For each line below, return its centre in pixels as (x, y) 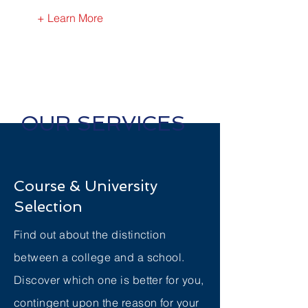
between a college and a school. (99, 257)
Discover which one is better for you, (109, 280)
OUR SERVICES (103, 123)
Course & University (86, 186)
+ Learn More (70, 18)
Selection (48, 206)
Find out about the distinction (90, 234)
